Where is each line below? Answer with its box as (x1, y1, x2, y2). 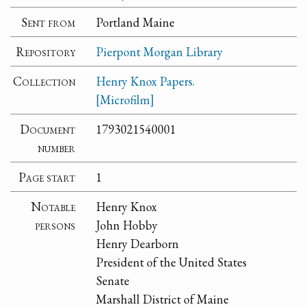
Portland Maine (96, 14, 175, 30)
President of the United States (96, 254, 247, 270)
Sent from (21, 14, 76, 30)
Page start (19, 169, 76, 185)
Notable (31, 198, 76, 214)
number (38, 139, 76, 156)
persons (35, 217, 76, 233)
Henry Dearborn (96, 235, 180, 251)
